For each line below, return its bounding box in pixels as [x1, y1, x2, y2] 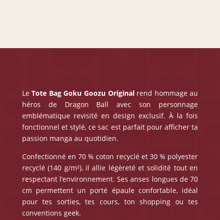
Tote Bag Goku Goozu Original [31, 88, 135, 98]
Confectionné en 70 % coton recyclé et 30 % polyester [22, 151, 198, 161]
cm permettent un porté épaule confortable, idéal [22, 185, 198, 195]
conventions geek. [22, 208, 81, 218]
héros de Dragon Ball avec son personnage [22, 99, 198, 109]
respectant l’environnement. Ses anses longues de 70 [22, 174, 198, 184]
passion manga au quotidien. [22, 133, 118, 143]
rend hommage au [134, 88, 198, 98]
